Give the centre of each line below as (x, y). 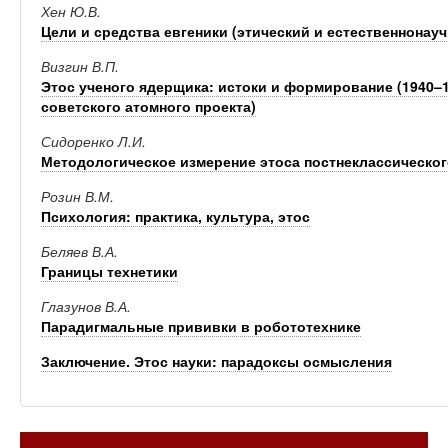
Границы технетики (109, 271)
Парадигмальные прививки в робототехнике (201, 326)
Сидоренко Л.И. (93, 141)
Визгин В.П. (80, 66)
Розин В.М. (77, 196)
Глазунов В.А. (86, 306)
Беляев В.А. (79, 251)
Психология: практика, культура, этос (175, 216)
